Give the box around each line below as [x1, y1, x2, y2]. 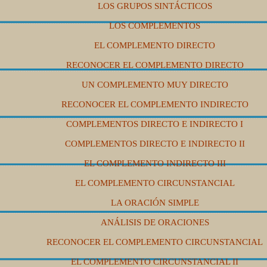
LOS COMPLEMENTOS [109, 21, 200, 31]
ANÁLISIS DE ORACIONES [100, 218, 209, 228]
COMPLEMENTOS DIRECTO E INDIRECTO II [64, 139, 245, 149]
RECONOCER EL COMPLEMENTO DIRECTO [66, 60, 244, 70]
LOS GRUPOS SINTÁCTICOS [97, 1, 212, 11]
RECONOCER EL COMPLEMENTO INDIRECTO [61, 100, 249, 110]
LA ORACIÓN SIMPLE [110, 198, 199, 208]
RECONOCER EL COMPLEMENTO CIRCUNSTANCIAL [46, 237, 263, 247]
